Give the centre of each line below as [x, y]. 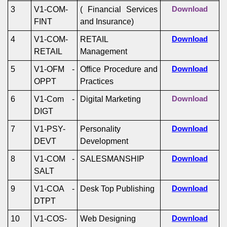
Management [104, 51]
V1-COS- [50, 219]
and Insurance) [107, 22]
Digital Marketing [110, 99]
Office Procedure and [119, 69]
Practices [97, 81]
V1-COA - [54, 189]
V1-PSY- [50, 129]
